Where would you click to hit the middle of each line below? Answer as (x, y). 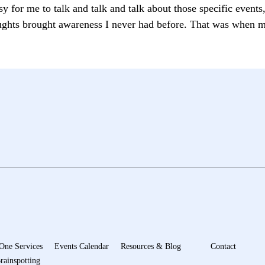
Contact (223, 246)
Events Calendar (81, 246)
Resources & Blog (151, 246)
